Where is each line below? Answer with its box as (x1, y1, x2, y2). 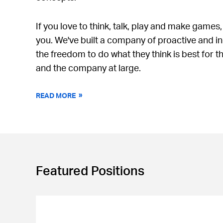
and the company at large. (36, 62, 141, 74)
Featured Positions (36, 162, 144, 179)
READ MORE (36, 91, 76, 100)
